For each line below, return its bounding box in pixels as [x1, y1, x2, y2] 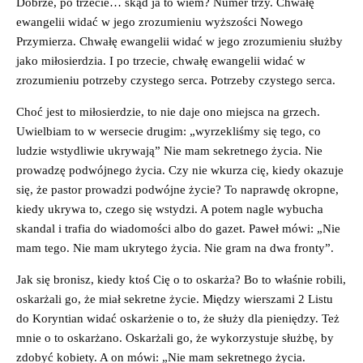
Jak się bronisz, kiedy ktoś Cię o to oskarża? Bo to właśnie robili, [16, 272, 346, 286]
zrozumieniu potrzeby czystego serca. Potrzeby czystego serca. [16, 73, 335, 87]
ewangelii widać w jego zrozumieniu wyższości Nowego [16, 15, 303, 28]
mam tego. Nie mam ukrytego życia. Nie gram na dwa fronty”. [16, 241, 334, 254]
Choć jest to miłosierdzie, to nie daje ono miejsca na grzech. [16, 105, 320, 118]
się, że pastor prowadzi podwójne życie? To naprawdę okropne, [16, 182, 339, 196]
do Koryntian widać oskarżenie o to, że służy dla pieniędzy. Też [16, 311, 340, 325]
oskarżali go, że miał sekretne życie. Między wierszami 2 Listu [16, 292, 333, 305]
